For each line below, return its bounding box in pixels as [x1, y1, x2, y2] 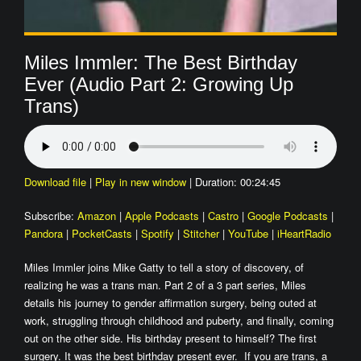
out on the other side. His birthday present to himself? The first [24, 330, 317, 346]
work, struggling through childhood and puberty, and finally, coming [24, 313, 334, 328]
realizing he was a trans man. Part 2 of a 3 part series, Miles [24, 277, 306, 293]
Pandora [24, 226, 63, 241]
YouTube [228, 226, 268, 241]
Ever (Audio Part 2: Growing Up [24, 73, 293, 95]
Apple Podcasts [125, 208, 199, 223]
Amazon [77, 208, 116, 223]
